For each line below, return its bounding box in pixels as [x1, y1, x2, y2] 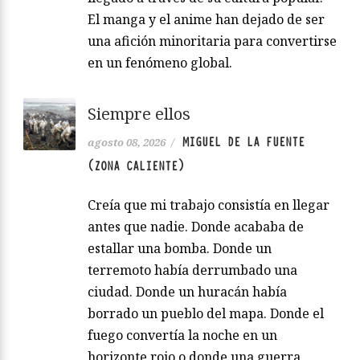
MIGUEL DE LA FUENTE [182, 133, 305, 150]
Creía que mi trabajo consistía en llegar [88, 195, 329, 214]
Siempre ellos [88, 102, 190, 125]
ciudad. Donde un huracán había [88, 282, 287, 301]
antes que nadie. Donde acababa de [88, 217, 304, 235]
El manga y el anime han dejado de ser [88, 10, 325, 28]
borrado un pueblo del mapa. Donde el [88, 304, 324, 322]
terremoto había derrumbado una [88, 260, 297, 279]
